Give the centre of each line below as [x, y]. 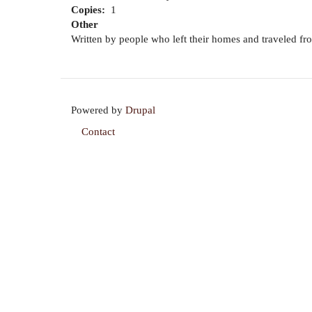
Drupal [140, 110]
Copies [86, 10]
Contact [98, 132]
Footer [98, 143]
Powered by [98, 110]
